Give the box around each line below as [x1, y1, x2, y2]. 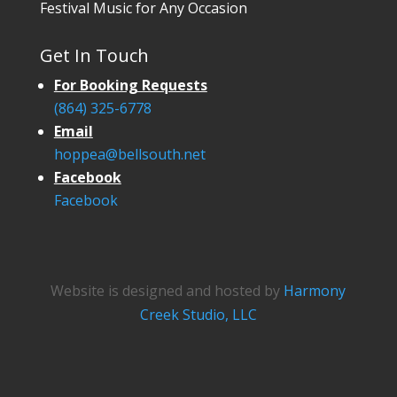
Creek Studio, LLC [139, 305, 257, 325]
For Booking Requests [53, 75, 207, 96]
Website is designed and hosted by [51, 281, 284, 301]
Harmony [284, 281, 346, 301]
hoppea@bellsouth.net [53, 144, 206, 165]
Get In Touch [39, 43, 149, 68]
